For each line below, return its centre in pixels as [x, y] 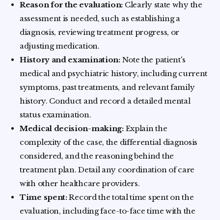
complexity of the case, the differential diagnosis [109, 142]
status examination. [55, 115]
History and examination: [70, 60]
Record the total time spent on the [130, 197]
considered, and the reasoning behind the [97, 156]
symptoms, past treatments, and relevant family [107, 87]
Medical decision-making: [72, 128]
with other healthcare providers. [80, 183]
